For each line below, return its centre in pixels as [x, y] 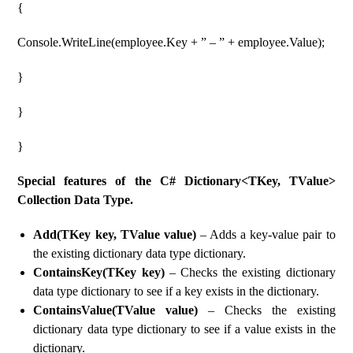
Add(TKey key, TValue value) [115, 234]
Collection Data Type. [76, 200]
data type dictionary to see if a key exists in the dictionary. [176, 291]
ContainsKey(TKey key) [99, 272]
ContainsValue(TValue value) [116, 310]
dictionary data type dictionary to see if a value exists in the [184, 329]
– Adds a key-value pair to [266, 234]
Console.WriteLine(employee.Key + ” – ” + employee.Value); [171, 42]
